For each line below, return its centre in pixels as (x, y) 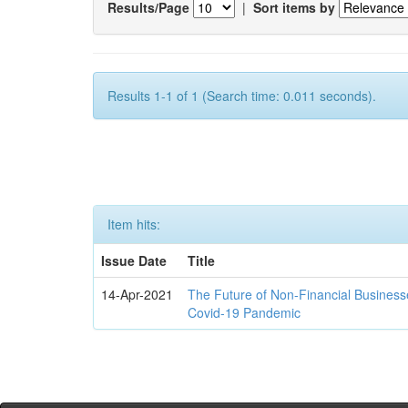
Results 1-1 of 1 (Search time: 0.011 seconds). (242, 96)
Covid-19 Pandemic (245, 312)
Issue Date (134, 260)
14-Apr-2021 (138, 294)
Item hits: (134, 224)
